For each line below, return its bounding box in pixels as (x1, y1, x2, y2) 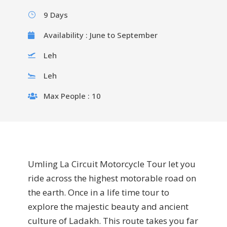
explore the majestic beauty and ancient (28, 201, 188, 212)
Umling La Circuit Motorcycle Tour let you (28, 158, 196, 170)
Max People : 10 (44, 91, 101, 101)
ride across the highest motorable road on (28, 172, 196, 184)
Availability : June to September (44, 30, 158, 40)
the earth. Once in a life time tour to (28, 186, 169, 198)
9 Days (44, 10, 68, 20)
